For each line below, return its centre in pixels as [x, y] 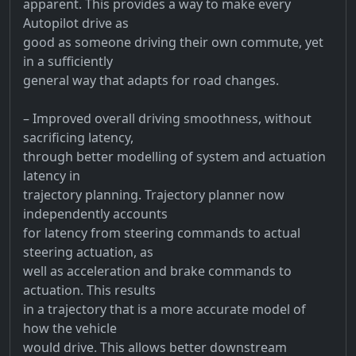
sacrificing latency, [78, 137]
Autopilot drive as [76, 23]
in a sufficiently [68, 61]
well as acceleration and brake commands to [157, 271]
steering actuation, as [88, 252]
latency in [52, 175]
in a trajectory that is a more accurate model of [164, 309]
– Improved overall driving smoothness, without [167, 118]
